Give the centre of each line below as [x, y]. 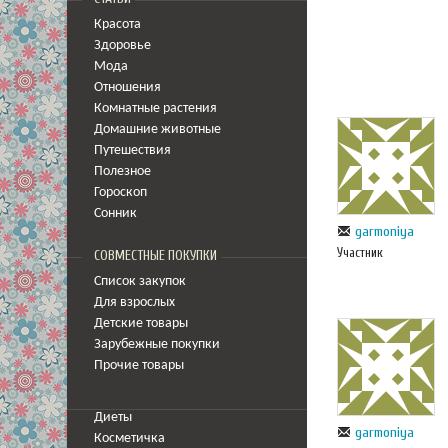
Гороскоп [120, 192]
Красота [117, 24]
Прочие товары [139, 365]
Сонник [115, 213]
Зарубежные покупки [157, 344]
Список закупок [140, 281]
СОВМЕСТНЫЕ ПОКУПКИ [155, 256]
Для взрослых [134, 302]
